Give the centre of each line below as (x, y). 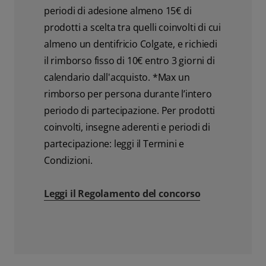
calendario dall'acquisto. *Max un (117, 77)
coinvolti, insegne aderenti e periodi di (127, 127)
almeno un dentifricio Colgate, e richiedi (131, 44)
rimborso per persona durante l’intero (128, 94)
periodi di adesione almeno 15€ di (118, 10)
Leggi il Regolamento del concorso (122, 193)
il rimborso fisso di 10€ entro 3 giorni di (129, 60)
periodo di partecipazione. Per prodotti (130, 110)
